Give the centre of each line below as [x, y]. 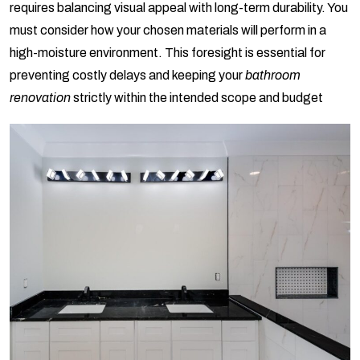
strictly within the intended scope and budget [197, 98]
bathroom [273, 76]
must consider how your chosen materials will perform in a [168, 31]
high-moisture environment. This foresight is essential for [168, 53]
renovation [40, 98]
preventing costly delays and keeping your [127, 76]
